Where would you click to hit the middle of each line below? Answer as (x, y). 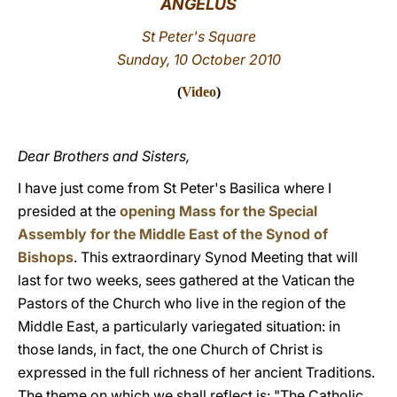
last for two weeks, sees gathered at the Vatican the (186, 280)
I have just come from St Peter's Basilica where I (175, 188)
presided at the (69, 211)
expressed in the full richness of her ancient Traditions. (196, 372)
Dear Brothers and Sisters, (104, 156)
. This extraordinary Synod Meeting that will (216, 257)
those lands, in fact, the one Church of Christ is (170, 349)
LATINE (304, 30)
